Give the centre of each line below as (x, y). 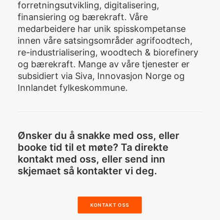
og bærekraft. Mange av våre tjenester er (104, 64)
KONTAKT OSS (110, 205)
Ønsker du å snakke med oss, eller (98, 136)
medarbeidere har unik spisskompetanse (102, 29)
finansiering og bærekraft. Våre (83, 17)
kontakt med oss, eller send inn (91, 159)
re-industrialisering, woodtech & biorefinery (108, 52)
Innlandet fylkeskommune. (73, 88)
